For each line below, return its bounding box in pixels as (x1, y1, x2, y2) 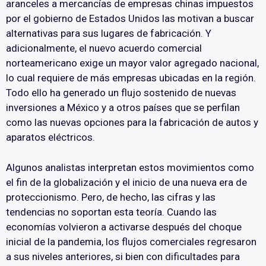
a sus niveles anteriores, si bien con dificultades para (6, 250, 240, 262)
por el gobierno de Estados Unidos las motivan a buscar (6, 12, 254, 25)
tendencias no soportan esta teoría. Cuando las (6, 205, 217, 218)
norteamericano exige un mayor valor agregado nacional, (6, 57, 259, 69)
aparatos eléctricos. (6, 131, 95, 144)
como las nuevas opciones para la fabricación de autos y (6, 116, 258, 129)
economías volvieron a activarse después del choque (6, 220, 242, 233)
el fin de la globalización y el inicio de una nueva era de (6, 176, 247, 188)
